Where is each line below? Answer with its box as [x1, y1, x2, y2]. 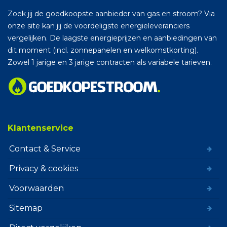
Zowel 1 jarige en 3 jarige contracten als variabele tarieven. [8, 57, 212, 67]
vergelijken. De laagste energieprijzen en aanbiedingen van [8, 33, 217, 43]
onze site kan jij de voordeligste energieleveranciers [8, 21, 190, 30]
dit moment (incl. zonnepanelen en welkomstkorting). [8, 45, 198, 55]
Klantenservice [8, 123, 73, 133]
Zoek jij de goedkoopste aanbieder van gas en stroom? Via [8, 9, 215, 18]
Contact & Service [9, 143, 81, 154]
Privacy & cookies [9, 163, 78, 173]
